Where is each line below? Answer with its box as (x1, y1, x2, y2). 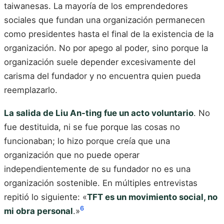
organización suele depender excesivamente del (4, 57, 195, 67)
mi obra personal (4, 205, 73, 216)
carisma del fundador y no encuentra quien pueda (4, 71, 200, 81)
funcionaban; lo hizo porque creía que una (4, 135, 170, 146)
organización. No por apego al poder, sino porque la (4, 43, 208, 53)
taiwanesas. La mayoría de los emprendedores (4, 1, 188, 11)
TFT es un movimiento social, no (87, 191, 217, 202)
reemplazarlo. (4, 85, 57, 95)
